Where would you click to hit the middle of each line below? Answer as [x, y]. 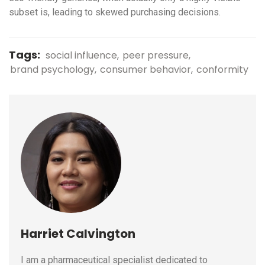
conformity [222, 70]
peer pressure [156, 56]
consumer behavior [146, 70]
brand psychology [52, 70]
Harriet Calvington [78, 234]
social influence [81, 56]
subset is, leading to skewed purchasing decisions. [115, 12]
